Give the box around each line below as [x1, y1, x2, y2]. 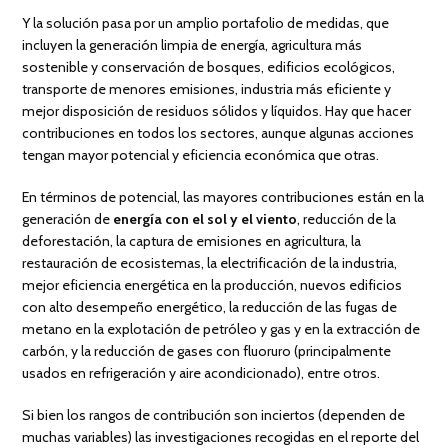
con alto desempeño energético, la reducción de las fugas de [22, 298, 398, 317]
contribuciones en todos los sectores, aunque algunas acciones [22, 124, 415, 143]
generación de [22, 210, 114, 229]
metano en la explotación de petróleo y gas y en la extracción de [22, 320, 421, 339]
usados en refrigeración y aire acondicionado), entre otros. [22, 364, 381, 383]
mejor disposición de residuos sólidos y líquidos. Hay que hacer [22, 102, 412, 121]
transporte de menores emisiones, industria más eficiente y [22, 80, 392, 99]
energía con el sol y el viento [113, 210, 298, 229]
